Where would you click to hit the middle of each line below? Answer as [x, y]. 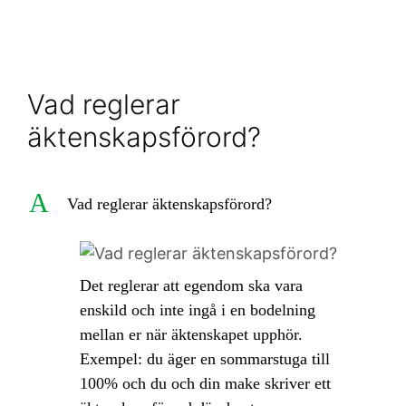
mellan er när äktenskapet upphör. [191, 334]
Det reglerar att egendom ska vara [191, 285]
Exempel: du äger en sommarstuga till [205, 359]
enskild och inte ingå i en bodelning [198, 310]
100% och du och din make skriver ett [205, 383]
